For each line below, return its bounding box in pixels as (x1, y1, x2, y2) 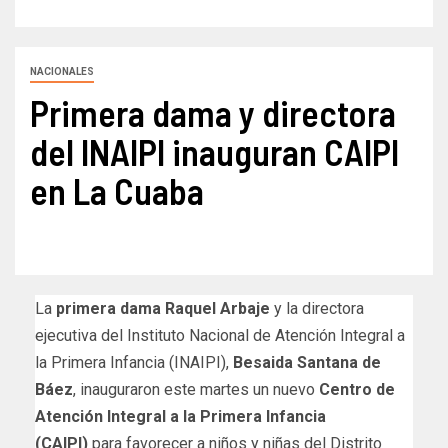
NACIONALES (30, 66, 94, 78)
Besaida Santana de (233, 353, 381, 373)
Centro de (319, 380, 395, 400)
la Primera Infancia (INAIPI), (35, 353, 233, 373)
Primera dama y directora (30, 91, 396, 135)
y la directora (274, 299, 364, 319)
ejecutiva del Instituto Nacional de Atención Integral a (35, 326, 405, 346)
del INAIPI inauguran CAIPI (30, 130, 399, 174)
